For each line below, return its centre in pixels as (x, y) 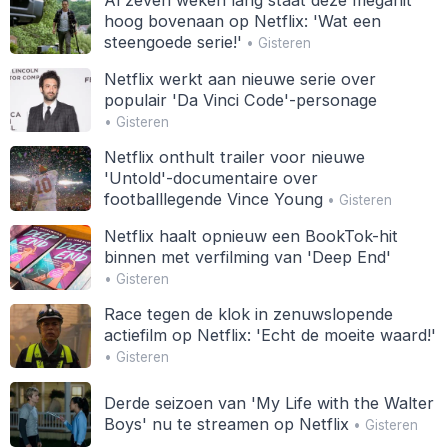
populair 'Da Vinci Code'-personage (240, 99)
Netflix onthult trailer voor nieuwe (234, 157)
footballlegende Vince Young (213, 199)
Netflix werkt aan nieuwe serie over (239, 78)
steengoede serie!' (172, 41)
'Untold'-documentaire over (210, 178)
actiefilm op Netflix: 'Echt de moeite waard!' (269, 335)
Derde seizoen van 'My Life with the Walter (268, 403)
